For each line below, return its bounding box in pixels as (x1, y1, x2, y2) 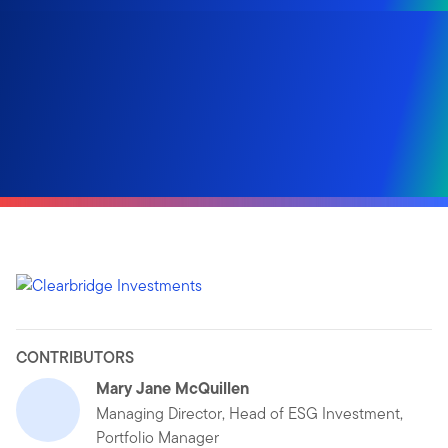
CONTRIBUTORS (16, 345, 134, 369)
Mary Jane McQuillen (96, 375, 249, 400)
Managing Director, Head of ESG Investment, (96, 401, 403, 425)
